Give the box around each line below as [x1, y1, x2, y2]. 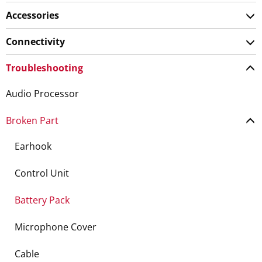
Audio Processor [6, 87, 79, 100]
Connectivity [6, 35, 65, 48]
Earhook [15, 140, 51, 153]
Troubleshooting [6, 61, 83, 74]
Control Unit [15, 167, 69, 180]
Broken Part [6, 114, 58, 127]
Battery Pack [15, 194, 70, 206]
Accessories [6, 9, 59, 22]
